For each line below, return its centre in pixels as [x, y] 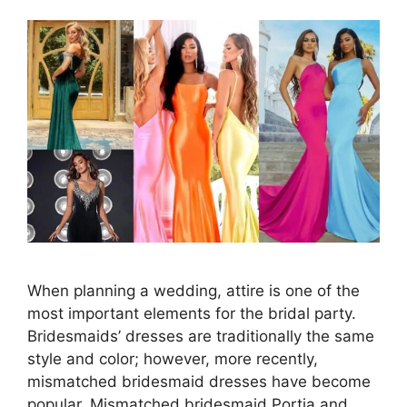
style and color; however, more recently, [173, 359]
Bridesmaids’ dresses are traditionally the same [201, 337]
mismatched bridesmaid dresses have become [199, 382]
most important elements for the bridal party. [192, 314]
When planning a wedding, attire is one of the [194, 291]
